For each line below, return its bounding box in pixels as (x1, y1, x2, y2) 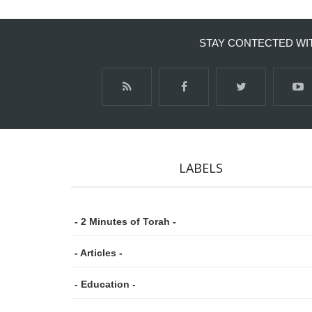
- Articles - (75, 247, 123, 259)
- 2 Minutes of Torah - (75, 216, 176, 228)
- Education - (75, 279, 136, 290)
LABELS (178, 159, 223, 176)
